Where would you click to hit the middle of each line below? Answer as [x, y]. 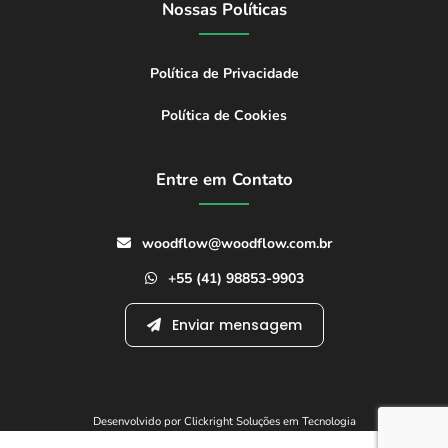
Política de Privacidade [224, 74]
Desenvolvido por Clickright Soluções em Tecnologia [224, 422]
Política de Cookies [224, 116]
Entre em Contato [224, 180]
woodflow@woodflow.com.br [234, 244]
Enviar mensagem [234, 325]
